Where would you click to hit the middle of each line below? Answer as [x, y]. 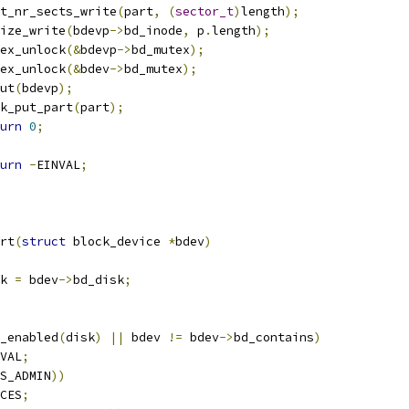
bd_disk [99, 280]
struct [44, 241]
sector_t [204, 11]
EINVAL [58, 165]
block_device [117, 241]
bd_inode [153, 31]
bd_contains [274, 337]
